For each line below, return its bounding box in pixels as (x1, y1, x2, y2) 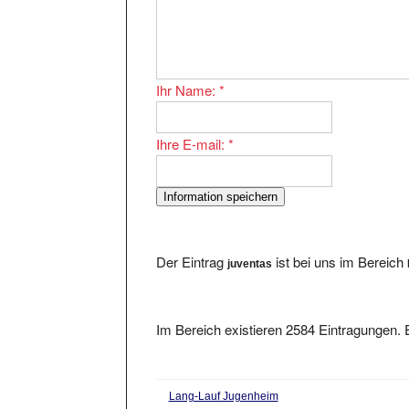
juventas (227, 240, 273, 254)
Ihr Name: (156, 63, 220, 83)
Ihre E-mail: (156, 117, 229, 137)
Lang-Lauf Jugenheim (168, 372, 278, 386)
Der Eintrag (156, 235, 228, 255)
